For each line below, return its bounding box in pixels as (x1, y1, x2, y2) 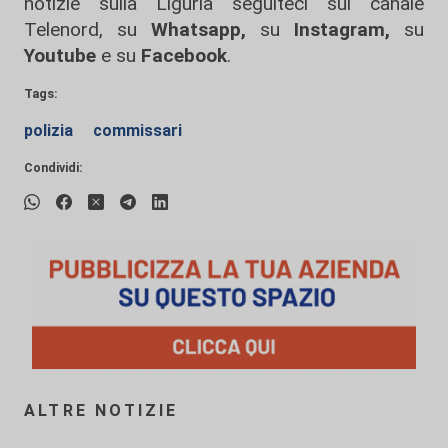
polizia (24, 121, 77, 140)
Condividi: (24, 160, 83, 175)
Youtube (24, 44, 96, 67)
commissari (93, 121, 182, 140)
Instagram (280, 18, 385, 41)
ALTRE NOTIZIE (24, 401, 179, 420)
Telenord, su (24, 18, 137, 41)
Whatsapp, (151, 18, 246, 41)
